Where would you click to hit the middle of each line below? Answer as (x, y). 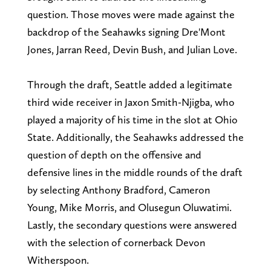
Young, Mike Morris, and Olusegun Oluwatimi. (129, 207)
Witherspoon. (58, 260)
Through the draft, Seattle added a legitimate (129, 84)
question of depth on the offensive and (114, 154)
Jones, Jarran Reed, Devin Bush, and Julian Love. (133, 49)
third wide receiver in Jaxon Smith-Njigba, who (131, 102)
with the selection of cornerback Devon (116, 242)
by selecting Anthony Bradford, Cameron (118, 189)
